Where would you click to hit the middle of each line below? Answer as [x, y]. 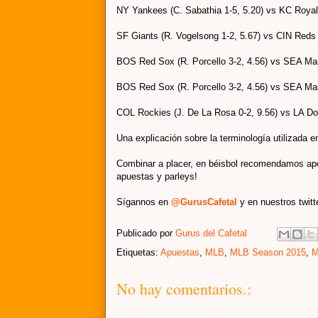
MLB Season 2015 [268, 252]
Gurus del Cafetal [211, 233]
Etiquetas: [138, 252]
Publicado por [146, 233]
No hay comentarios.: [184, 288]
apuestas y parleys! [157, 176]
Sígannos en [144, 202]
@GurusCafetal [204, 202]
